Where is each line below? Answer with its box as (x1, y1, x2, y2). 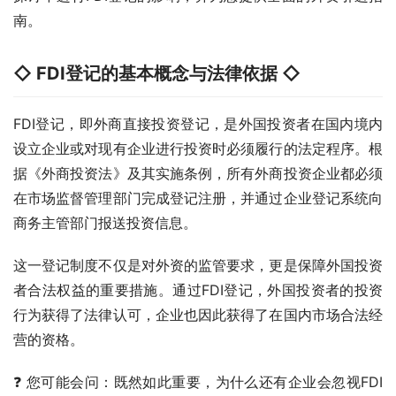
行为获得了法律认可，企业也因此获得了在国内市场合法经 (13, 306, 383, 324)
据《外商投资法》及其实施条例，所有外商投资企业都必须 (13, 164, 383, 183)
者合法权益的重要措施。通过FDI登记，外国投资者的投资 (13, 281, 383, 300)
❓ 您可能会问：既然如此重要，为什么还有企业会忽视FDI (13, 373, 383, 392)
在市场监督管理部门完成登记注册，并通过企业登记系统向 (13, 189, 383, 208)
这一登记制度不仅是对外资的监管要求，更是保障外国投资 (13, 256, 383, 275)
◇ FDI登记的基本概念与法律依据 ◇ (13, 63, 301, 85)
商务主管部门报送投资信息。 (13, 214, 197, 232)
